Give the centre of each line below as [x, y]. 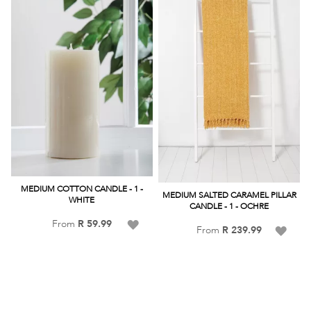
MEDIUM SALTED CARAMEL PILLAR [229, 195]
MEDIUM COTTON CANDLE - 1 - [82, 188]
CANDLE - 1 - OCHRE [229, 207]
